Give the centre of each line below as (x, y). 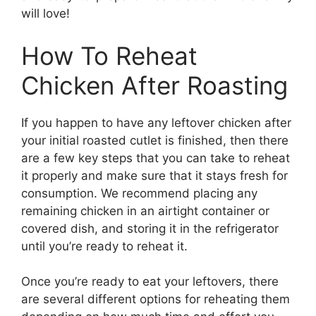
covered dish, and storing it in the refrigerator (150, 228)
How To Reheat (109, 55)
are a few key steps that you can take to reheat (156, 158)
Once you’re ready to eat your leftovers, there (150, 282)
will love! (45, 14)
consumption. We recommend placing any (139, 193)
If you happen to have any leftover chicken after (156, 122)
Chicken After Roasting (154, 85)
